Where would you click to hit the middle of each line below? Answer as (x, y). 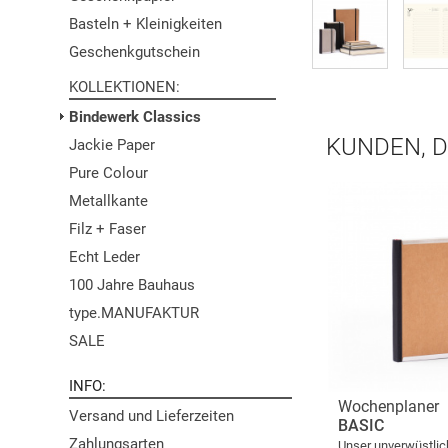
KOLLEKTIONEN (122, 87)
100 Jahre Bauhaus (132, 285)
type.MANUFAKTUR (134, 313)
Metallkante (108, 201)
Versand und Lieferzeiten (151, 416)
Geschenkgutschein (134, 52)
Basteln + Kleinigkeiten (145, 24)
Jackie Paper (112, 145)
